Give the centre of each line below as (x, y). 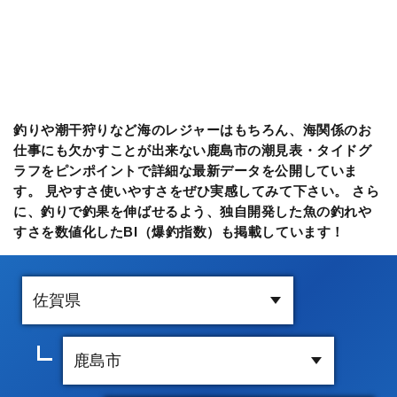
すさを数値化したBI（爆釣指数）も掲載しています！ (179, 231)
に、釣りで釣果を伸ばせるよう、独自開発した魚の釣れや (193, 211)
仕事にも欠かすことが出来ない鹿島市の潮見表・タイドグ (193, 150)
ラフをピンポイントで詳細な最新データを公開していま (186, 170)
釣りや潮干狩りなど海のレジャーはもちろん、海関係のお (193, 129)
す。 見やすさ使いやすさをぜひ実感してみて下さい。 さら (197, 191)
